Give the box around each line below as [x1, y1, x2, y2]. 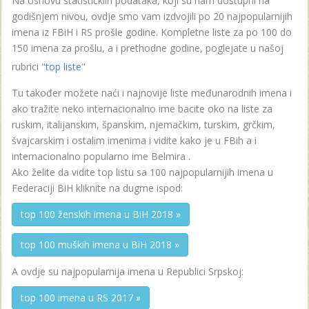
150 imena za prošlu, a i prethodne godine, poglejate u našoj [12, 41, 283, 54]
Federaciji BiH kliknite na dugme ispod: [12, 181, 186, 195]
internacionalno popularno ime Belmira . [12, 149, 190, 163]
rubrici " [12, 59, 46, 73]
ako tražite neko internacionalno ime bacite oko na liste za [12, 101, 272, 115]
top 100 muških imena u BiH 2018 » [21, 237, 179, 251]
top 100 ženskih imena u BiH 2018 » [21, 207, 181, 221]
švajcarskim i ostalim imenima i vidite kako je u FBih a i [12, 133, 257, 147]
